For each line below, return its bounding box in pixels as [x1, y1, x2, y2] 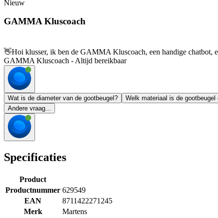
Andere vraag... [8, 105, 51, 112]
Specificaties [4, 151, 66, 164]
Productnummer [5, 185, 60, 194]
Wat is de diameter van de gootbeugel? [8, 94, 118, 102]
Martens [62, 207, 87, 216]
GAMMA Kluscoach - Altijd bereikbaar [4, 56, 127, 65]
